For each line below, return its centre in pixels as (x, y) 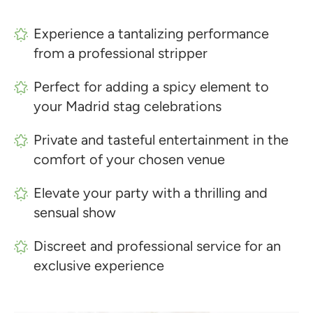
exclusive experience (99, 265)
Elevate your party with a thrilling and (151, 193)
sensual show (75, 212)
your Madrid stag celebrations (128, 106)
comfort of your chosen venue (129, 159)
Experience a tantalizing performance (151, 34)
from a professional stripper (121, 53)
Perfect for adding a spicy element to (151, 87)
